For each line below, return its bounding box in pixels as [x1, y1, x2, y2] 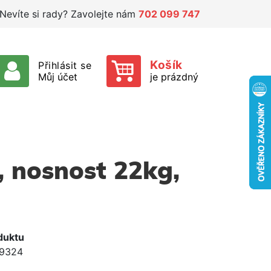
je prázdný [150, 70, 198, 83]
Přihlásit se [38, 59, 91, 71]
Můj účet [38, 70, 77, 83]
